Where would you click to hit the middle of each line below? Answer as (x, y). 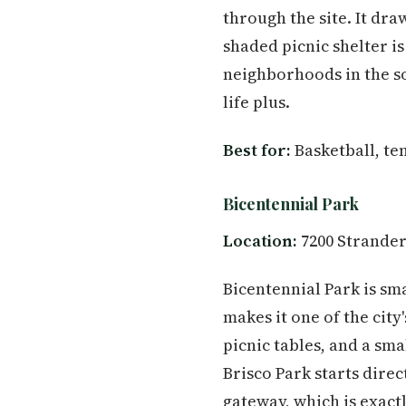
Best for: (257, 150)
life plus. (256, 102)
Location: (260, 241)
